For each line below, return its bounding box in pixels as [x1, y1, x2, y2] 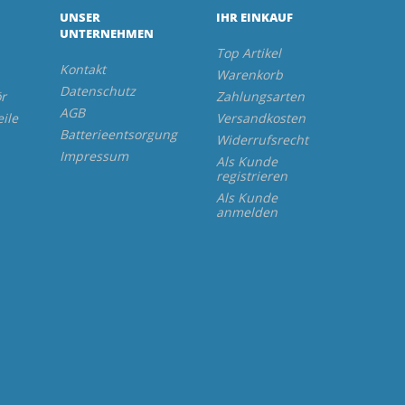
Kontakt [60, 60, 107, 78]
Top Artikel [215, 43, 281, 61]
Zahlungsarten [215, 87, 305, 105]
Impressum [60, 146, 129, 165]
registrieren [215, 166, 287, 184]
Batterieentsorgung [60, 125, 178, 143]
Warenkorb [215, 65, 283, 83]
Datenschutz [60, 81, 137, 99]
